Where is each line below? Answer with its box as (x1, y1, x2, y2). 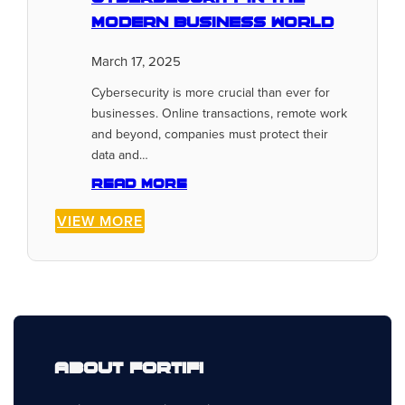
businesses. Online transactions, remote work (91, 104, 347, 124)
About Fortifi (54, 362, 203, 378)
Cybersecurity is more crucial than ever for (91, 83, 330, 103)
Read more (91, 178, 187, 193)
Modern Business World (91, 16, 334, 32)
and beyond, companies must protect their (91, 125, 328, 145)
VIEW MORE (57, 211, 143, 232)
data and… (91, 146, 148, 165)
